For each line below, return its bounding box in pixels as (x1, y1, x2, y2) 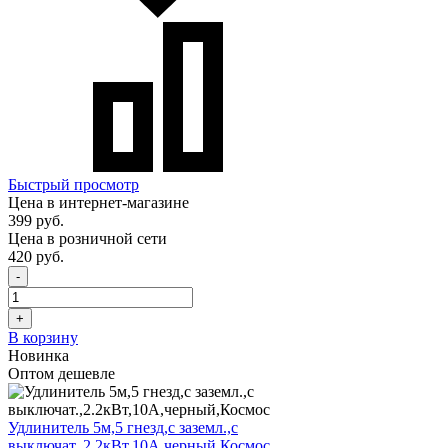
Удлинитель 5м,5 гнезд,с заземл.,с (8, 418, 238, 436)
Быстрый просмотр (8, 175, 139, 193)
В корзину (8, 328, 78, 346)
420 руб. (8, 247, 64, 265)
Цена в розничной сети (8, 229, 167, 247)
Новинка (8, 346, 69, 364)
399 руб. (8, 211, 64, 229)
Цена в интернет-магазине (8, 193, 189, 211)
